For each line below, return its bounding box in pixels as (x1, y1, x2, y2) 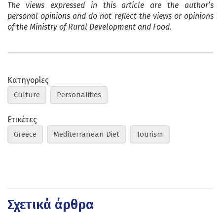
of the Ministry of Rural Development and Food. (7, 22, 172, 32)
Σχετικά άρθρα (7, 196, 94, 213)
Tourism (136, 129, 163, 139)
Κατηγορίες (7, 75, 49, 85)
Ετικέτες (7, 114, 37, 124)
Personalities (57, 90, 101, 99)
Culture (14, 90, 40, 99)
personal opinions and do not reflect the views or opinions (7, 11, 214, 21)
